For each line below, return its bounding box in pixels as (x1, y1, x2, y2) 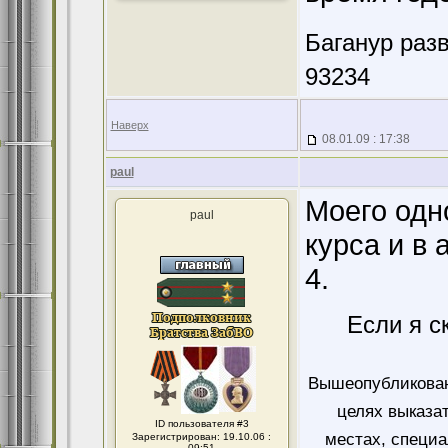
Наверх (110, 119, 149, 131)
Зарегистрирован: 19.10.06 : (132, 431, 271, 442)
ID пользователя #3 (154, 418, 249, 429)
